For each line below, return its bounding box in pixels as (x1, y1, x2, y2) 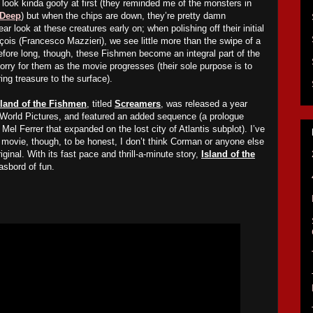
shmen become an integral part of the (109, 48, 260, 59)
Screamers (115, 99, 161, 109)
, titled (87, 99, 115, 109)
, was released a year (161, 99, 247, 109)
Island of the (201, 149, 255, 159)
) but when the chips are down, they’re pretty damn (21, 10, 226, 21)
